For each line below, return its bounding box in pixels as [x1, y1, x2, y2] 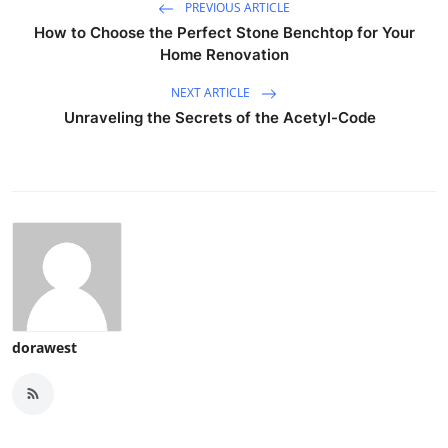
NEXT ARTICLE [171, 83, 253, 101]
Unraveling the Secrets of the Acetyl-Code [64, 107, 384, 127]
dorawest [12, 337, 77, 357]
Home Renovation [159, 44, 289, 64]
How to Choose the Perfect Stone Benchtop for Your [33, 22, 415, 42]
